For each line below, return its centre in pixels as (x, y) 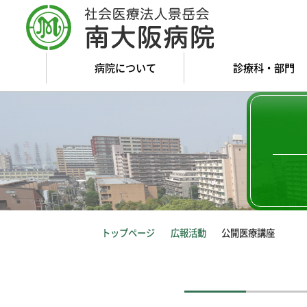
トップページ (128, 232)
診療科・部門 (263, 67)
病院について (126, 67)
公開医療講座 (248, 232)
